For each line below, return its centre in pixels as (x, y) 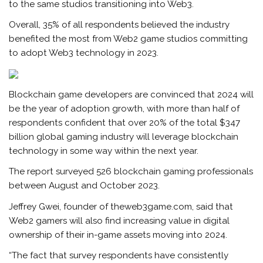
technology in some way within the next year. (104, 151)
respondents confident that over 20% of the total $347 (125, 122)
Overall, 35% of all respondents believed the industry (119, 25)
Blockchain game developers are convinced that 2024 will (131, 94)
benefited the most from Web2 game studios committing (129, 39)
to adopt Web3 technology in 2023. (84, 53)
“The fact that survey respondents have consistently (119, 255)
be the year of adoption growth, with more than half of (124, 108)
